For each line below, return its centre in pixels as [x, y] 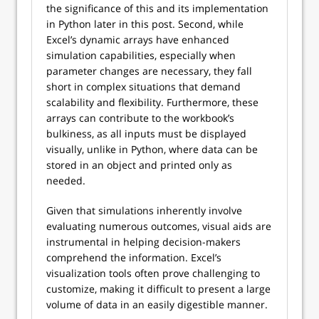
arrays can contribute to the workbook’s [140, 118]
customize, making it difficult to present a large [158, 289]
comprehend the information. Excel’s [134, 257]
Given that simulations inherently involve [144, 210]
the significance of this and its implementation [157, 8]
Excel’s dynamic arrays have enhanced [138, 40]
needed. [66, 181]
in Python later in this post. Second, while [145, 24]
